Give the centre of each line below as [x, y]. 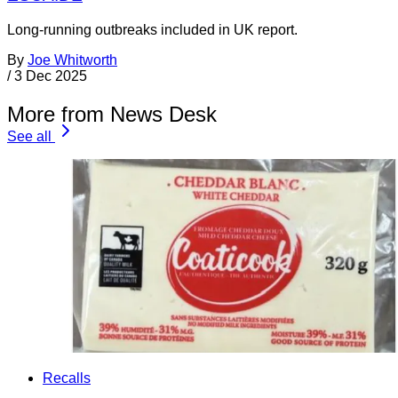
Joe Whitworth [72, 60]
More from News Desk [112, 114]
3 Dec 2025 [51, 76]
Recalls [67, 378]
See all [29, 136]
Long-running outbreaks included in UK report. [152, 30]
